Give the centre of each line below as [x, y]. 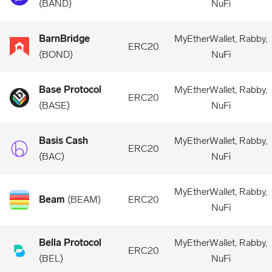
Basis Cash [63, 141]
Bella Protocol [70, 243]
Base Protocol [70, 90]
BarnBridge [64, 39]
